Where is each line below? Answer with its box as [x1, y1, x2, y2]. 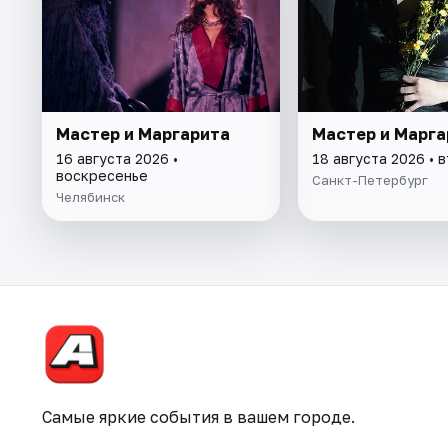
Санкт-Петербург [311, 171, 428, 188]
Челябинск [56, 188, 125, 205]
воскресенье [56, 166, 148, 184]
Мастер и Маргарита [56, 123, 230, 144]
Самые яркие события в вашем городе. [42, 407, 355, 427]
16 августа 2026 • [56, 149, 178, 167]
